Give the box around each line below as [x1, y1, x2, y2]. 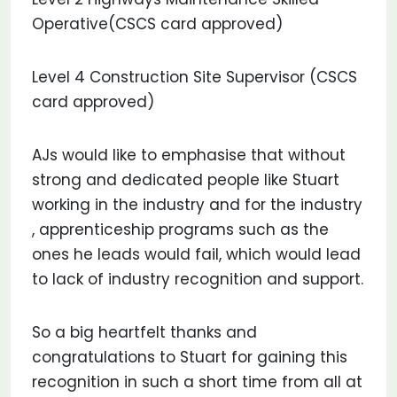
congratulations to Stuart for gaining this [32, 346, 347, 368]
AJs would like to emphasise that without [32, 144, 346, 166]
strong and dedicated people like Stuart [32, 169, 339, 191]
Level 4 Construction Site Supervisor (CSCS [32, 66, 357, 88]
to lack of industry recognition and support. [32, 269, 363, 290]
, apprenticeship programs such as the [32, 219, 329, 240]
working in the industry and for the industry [32, 194, 362, 215]
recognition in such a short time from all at [32, 371, 362, 393]
